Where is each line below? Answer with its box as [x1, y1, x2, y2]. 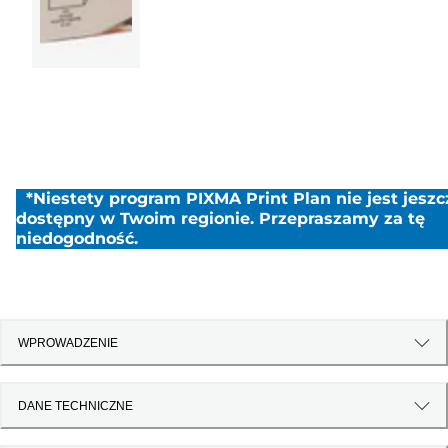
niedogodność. [16, 228, 138, 248]
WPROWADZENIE [18, 335, 118, 350]
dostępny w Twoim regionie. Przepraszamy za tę [16, 208, 425, 228]
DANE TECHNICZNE [18, 398, 133, 413]
